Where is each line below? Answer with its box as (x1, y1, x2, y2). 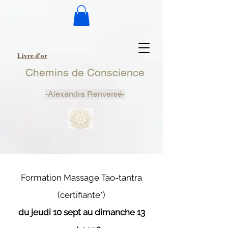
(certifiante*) (58, 189, 105, 200)
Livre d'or (17, 51, 47, 60)
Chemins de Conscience (25, 66, 145, 79)
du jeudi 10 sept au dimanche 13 (18, 207, 145, 217)
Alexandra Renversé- (47, 89, 125, 99)
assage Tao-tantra (71, 172, 142, 183)
